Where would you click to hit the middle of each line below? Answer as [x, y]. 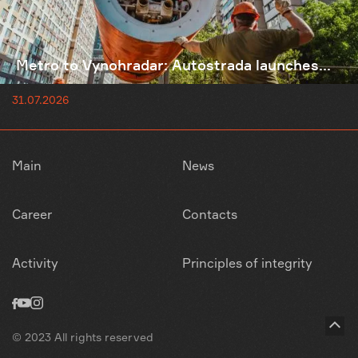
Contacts [210, 214]
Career [32, 214]
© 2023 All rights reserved [83, 337]
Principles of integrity [247, 263]
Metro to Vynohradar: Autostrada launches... [173, 64]
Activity [35, 263]
